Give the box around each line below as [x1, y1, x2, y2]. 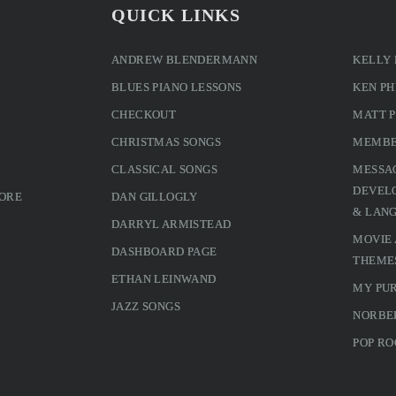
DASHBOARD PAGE [110, 244, 217, 258]
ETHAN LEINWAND [110, 271, 217, 286]
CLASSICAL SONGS [110, 162, 217, 176]
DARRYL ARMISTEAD [110, 217, 232, 231]
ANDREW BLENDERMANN [110, 52, 258, 66]
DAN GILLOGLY [110, 189, 198, 203]
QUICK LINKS [110, 4, 240, 25]
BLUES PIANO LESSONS [110, 80, 242, 94]
